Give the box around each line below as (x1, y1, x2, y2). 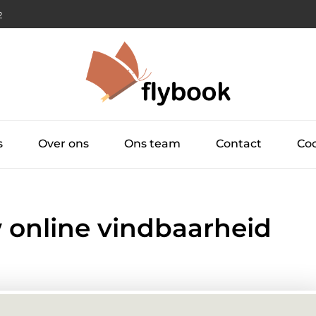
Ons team (124, 137, 181, 151)
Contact (216, 137, 262, 151)
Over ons (38, 137, 89, 151)
